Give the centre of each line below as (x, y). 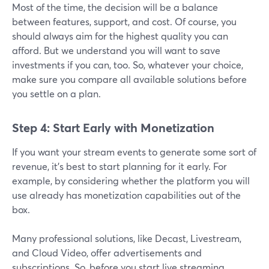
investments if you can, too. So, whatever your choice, (128, 65)
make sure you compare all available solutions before (129, 79)
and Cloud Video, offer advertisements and (107, 253)
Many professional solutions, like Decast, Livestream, (127, 238)
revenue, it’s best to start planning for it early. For (119, 166)
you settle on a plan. (56, 94)
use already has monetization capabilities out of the (126, 195)
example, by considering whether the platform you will (131, 181)
